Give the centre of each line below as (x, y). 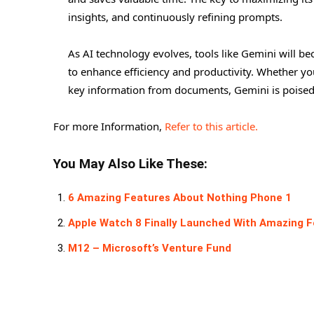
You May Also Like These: (130, 164)
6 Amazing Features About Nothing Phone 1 (180, 197)
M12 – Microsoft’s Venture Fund (150, 248)
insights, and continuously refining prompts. (175, 16)
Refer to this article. (211, 126)
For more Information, (109, 126)
